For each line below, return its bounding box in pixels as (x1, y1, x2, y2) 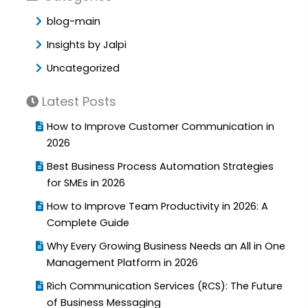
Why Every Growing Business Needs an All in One (47, 239, 286, 254)
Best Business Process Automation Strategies (47, 159, 274, 174)
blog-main (47, 14, 101, 29)
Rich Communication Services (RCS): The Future (47, 279, 283, 294)
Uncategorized (47, 61, 120, 76)
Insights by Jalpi (47, 38, 127, 52)
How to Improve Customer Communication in (47, 120, 275, 134)
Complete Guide (47, 216, 135, 230)
